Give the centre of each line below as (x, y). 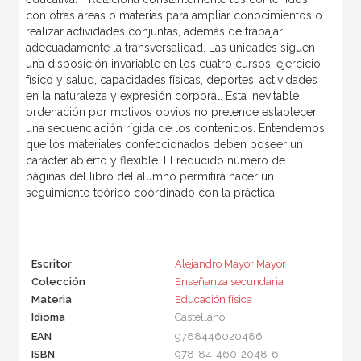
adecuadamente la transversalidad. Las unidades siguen (170, 47)
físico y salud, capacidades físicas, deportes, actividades (171, 79)
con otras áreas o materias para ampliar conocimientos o (174, 15)
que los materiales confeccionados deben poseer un (164, 144)
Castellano (199, 317)
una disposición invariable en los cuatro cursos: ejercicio (173, 63)
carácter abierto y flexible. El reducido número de (155, 160)
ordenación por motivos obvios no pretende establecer (171, 112)
